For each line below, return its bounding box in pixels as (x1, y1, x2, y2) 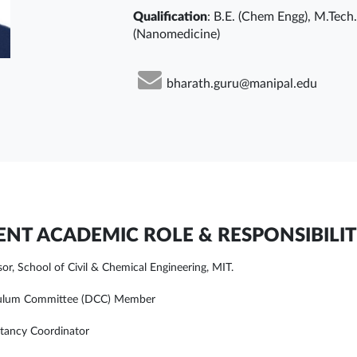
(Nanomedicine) (132, 28, 220, 41)
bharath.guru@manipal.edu (166, 77, 317, 90)
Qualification (132, 10, 207, 23)
